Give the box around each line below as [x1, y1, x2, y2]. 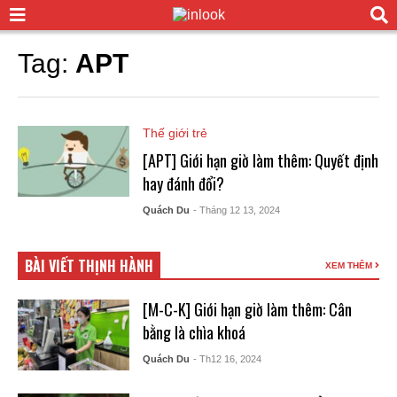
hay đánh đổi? [142, 172, 224, 195]
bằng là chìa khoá [142, 321, 245, 344]
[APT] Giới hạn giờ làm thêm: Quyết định [142, 149, 378, 172]
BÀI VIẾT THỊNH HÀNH [25, 255, 153, 276]
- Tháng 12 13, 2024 [192, 205, 280, 215]
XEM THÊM [325, 261, 375, 270]
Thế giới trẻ [142, 126, 207, 140]
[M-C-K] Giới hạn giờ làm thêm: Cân [142, 298, 352, 321]
